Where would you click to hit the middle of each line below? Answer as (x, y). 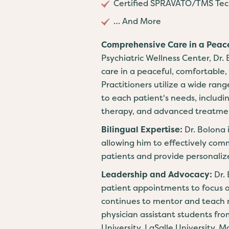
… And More (137, 21)
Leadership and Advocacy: (158, 174)
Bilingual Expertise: (143, 129)
